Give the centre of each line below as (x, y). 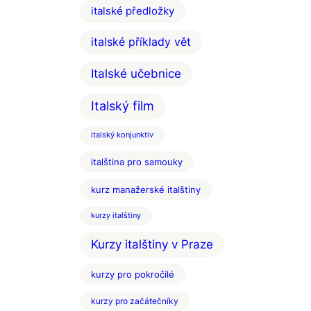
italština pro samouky (137, 162)
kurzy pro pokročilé (133, 275)
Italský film (123, 106)
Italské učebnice (136, 74)
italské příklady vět (141, 42)
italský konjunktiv (122, 135)
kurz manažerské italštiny (146, 190)
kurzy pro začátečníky (135, 301)
